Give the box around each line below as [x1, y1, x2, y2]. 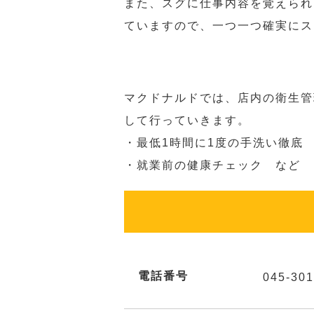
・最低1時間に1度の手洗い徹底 [124, 137, 303, 149]
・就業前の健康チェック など [124, 159, 301, 171]
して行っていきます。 [124, 114, 250, 126]
